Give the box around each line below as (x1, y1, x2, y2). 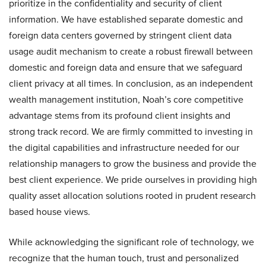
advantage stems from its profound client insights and (9, 109, 230, 123)
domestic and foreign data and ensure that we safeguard (9, 61, 242, 75)
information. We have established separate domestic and (9, 12, 243, 27)
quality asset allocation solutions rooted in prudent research (9, 189, 256, 203)
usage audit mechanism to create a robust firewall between (9, 45, 253, 59)
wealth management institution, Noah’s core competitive (9, 93, 243, 107)
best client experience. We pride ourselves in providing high (9, 173, 257, 187)
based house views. (9, 205, 90, 219)
